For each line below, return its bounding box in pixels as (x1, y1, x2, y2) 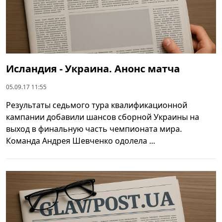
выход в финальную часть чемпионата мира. (6, 123, 182, 134)
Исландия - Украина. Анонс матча (6, 61, 180, 75)
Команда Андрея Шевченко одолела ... (6, 135, 155, 146)
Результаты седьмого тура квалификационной (6, 99, 187, 111)
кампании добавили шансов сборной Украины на (6, 111, 199, 122)
